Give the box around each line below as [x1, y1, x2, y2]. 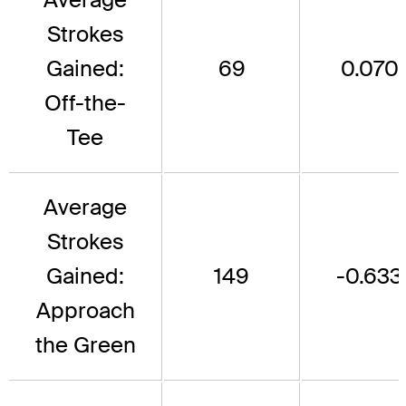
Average [43, 193, 127, 222]
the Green [34, 331, 136, 360]
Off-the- [44, 89, 126, 118]
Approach [35, 296, 135, 325]
